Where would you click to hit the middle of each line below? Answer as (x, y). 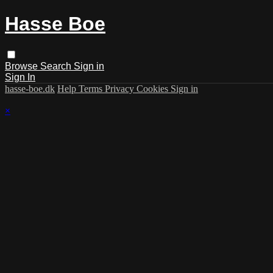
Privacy (121, 88)
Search (57, 66)
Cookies (154, 88)
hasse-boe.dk (30, 88)
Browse (23, 66)
